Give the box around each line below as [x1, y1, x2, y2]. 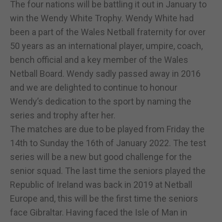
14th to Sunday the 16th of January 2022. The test [10, 137, 206, 148]
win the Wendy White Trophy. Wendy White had [10, 12, 194, 23]
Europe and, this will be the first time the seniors [10, 193, 198, 204]
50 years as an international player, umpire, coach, [10, 40, 203, 51]
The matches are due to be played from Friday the [10, 123, 205, 134]
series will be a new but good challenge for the [10, 151, 192, 162]
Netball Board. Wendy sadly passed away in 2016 [10, 68, 201, 79]
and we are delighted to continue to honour [10, 82, 177, 93]
